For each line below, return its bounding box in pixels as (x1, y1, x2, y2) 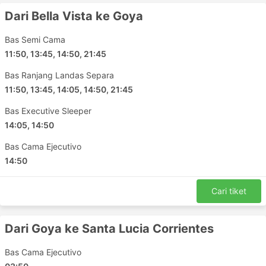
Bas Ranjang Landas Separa (5, 70, 114, 80)
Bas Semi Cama (5, 34, 65, 45)
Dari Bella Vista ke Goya (5, 9, 143, 23)
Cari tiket (211, 186, 246, 196)
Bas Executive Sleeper (5, 106, 91, 116)
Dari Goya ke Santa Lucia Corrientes (5, 221, 214, 236)
